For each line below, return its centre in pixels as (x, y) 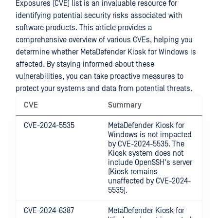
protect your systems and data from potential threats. (104, 89)
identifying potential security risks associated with (99, 16)
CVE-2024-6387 (49, 211)
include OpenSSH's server (150, 163)
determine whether (48, 52)
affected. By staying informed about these (85, 64)
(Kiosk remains (133, 172)
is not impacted (165, 135)
